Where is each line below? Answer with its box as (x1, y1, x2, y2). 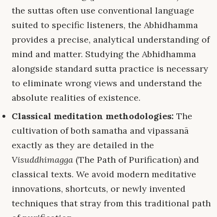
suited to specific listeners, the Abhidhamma (12, 19, 198, 31)
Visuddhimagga (12, 154, 73, 166)
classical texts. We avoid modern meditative (12, 169, 196, 180)
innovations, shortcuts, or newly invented (12, 183, 186, 195)
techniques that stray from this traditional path (12, 198, 211, 209)
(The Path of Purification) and (73, 154, 199, 166)
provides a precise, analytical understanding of (12, 34, 210, 46)
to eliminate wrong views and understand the (12, 77, 202, 89)
